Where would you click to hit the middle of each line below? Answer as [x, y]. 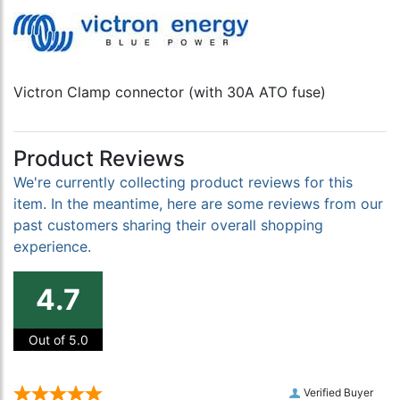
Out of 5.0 [58, 340]
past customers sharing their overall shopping [168, 225]
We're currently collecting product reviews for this [183, 183]
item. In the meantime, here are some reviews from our [198, 204]
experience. [52, 247]
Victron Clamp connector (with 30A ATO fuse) [170, 92]
